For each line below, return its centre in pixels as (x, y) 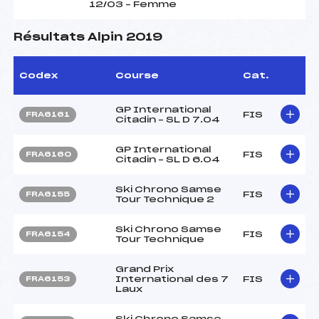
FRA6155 (48, 194)
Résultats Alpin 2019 (88, 37)
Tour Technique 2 (165, 199)
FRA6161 (48, 114)
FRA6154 (48, 234)
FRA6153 (48, 279)
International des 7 (172, 279)
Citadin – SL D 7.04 (168, 119)
